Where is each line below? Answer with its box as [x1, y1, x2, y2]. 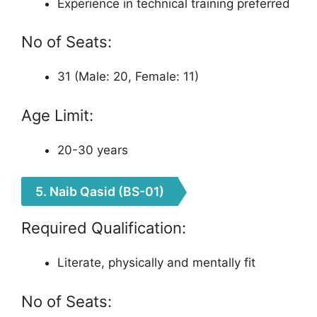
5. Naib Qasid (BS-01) [35, 184, 164, 199]
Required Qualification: [21, 219, 186, 237]
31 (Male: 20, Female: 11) [57, 69, 199, 83]
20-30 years [57, 142, 128, 157]
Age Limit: [21, 105, 93, 125]
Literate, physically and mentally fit [57, 255, 255, 270]
